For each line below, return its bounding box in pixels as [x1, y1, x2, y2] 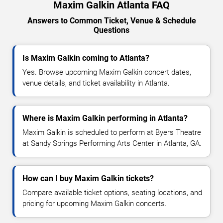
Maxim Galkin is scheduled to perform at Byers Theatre [22, 128, 201, 137]
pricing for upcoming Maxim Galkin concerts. [22, 199, 167, 209]
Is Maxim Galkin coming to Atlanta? [22, 53, 149, 63]
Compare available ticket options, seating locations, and [22, 188, 202, 198]
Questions [94, 25, 129, 35]
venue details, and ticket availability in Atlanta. [22, 79, 170, 88]
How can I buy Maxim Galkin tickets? [22, 174, 154, 184]
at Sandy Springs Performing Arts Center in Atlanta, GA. [22, 139, 202, 148]
